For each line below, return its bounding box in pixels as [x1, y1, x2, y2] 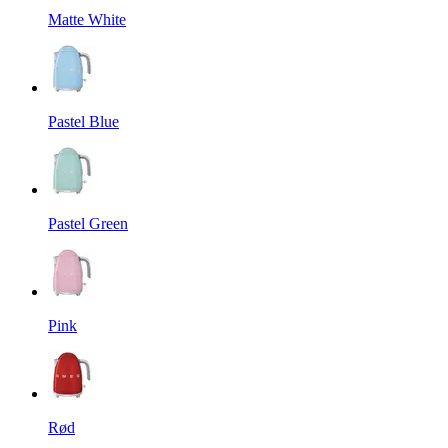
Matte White [48, 10, 126, 28]
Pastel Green [48, 214, 128, 232]
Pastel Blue [48, 112, 119, 130]
